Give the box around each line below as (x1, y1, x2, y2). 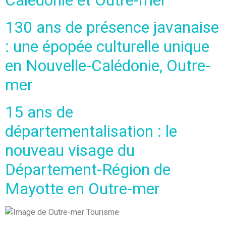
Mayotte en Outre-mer (5, 179, 160, 198)
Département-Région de (5, 159, 171, 179)
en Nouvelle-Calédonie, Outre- (5, 55, 210, 75)
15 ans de (5, 102, 73, 122)
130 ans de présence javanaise (5, 17, 219, 37)
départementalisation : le (5, 121, 177, 141)
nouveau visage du (5, 140, 135, 160)
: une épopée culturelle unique (5, 36, 209, 56)
